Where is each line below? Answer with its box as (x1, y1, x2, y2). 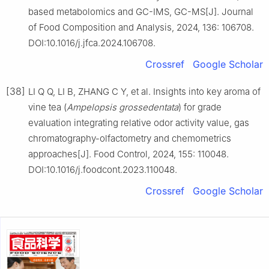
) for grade (178, 101, 222, 113)
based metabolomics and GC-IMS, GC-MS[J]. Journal (28, 5, 253, 17)
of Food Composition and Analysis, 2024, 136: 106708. (28, 21, 254, 33)
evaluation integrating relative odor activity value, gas (28, 116, 249, 128)
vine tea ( (28, 101, 67, 113)
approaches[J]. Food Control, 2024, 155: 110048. (28, 148, 229, 160)
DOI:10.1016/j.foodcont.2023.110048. (28, 163, 177, 175)
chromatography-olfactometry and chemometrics (28, 132, 231, 144)
